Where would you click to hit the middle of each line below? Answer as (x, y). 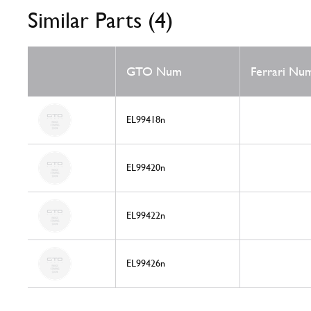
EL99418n (146, 120)
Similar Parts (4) (100, 20)
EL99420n (146, 168)
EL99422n (146, 216)
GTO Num (154, 72)
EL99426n (146, 263)
